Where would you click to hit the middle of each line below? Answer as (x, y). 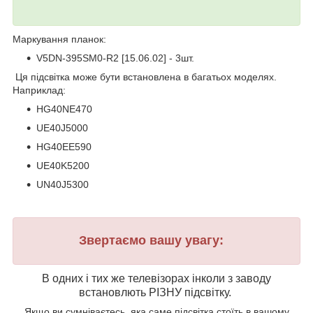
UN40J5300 (63, 184)
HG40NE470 (64, 109)
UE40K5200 (63, 165)
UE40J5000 (62, 128)
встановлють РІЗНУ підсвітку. (156, 292)
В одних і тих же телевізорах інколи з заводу (156, 278)
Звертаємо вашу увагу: (155, 240)
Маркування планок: (59, 39)
